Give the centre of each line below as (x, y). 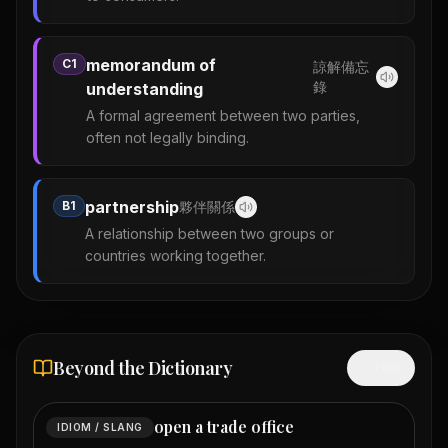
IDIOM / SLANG (100, 426)
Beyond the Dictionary (143, 368)
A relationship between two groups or (209, 234)
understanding (144, 89)
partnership (132, 207)
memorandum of (151, 65)
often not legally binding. (167, 138)
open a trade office (223, 427)
